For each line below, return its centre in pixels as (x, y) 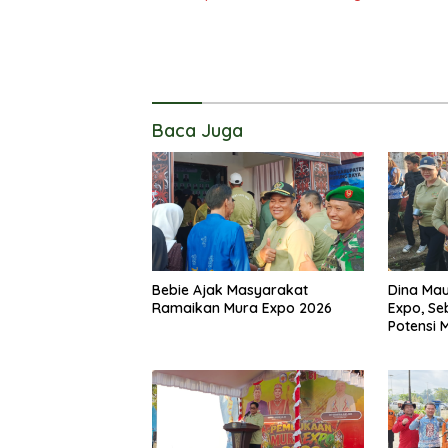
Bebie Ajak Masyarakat (230, 289)
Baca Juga (197, 130)
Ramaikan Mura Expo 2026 (242, 307)
